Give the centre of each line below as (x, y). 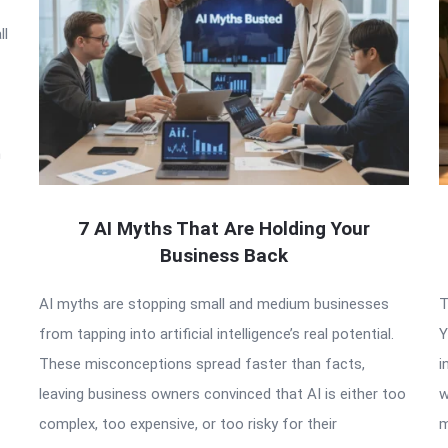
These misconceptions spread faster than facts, (202, 364)
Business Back (224, 256)
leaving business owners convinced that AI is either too (222, 394)
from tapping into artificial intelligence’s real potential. (216, 334)
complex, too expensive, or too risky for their (188, 424)
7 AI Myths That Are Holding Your (224, 229)
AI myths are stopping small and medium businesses (214, 304)
